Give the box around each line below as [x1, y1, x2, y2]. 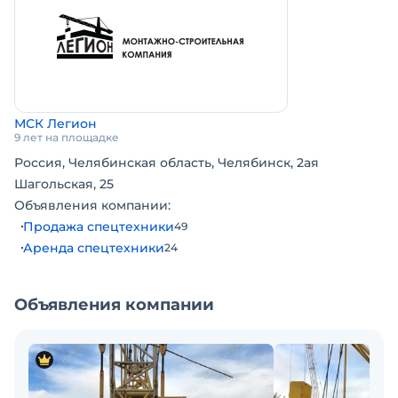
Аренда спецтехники [23, 240, 164, 257]
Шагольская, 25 [14, 176, 114, 193]
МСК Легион [14, 115, 97, 132]
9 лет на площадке [14, 131, 119, 145]
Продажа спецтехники [23, 219, 174, 235]
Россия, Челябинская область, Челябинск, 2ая [14, 155, 319, 171]
